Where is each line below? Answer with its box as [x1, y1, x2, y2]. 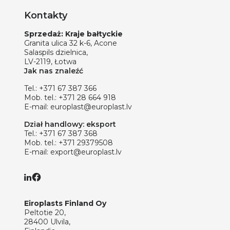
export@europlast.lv [50, 147, 122, 157]
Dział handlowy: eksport [24, 120, 116, 129]
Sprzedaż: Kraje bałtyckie [24, 29, 123, 39]
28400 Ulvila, [24, 217, 70, 227]
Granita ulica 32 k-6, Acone [24, 39, 117, 48]
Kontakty [24, 10, 67, 21]
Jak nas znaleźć [24, 66, 83, 75]
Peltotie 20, [24, 208, 66, 218]
